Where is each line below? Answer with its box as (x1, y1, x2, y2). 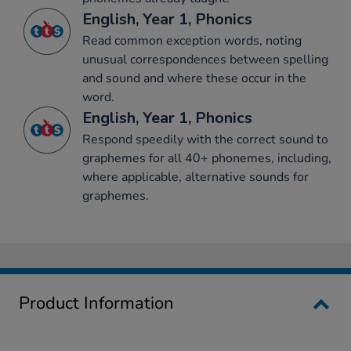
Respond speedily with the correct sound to (82, 131, 328, 149)
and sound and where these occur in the (82, 70, 306, 88)
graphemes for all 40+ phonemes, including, (82, 150, 331, 168)
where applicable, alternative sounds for (82, 168, 309, 186)
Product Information (19, 291, 174, 316)
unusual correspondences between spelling (82, 51, 328, 69)
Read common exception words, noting (82, 32, 302, 50)
